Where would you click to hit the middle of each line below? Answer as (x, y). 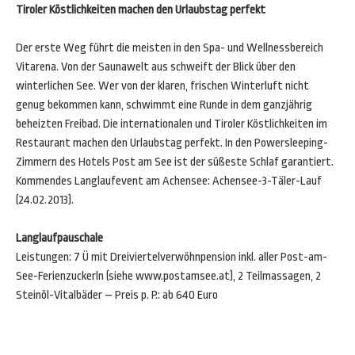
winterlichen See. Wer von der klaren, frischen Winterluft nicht (162, 86)
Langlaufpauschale (59, 238)
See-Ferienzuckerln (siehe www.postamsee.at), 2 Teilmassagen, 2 (168, 276)
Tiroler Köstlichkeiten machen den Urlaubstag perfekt (141, 10)
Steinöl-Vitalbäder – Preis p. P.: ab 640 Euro (117, 295)
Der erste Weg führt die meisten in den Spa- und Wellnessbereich (170, 48)
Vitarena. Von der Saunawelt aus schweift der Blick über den (156, 67)
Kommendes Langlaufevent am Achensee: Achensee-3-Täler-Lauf (169, 181)
